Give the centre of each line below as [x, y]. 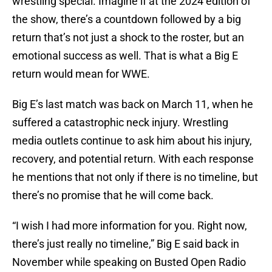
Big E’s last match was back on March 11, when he [133, 104]
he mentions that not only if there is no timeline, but [135, 177]
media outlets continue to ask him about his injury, [132, 141]
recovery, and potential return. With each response [133, 159]
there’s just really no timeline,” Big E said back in [126, 244]
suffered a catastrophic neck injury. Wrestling [120, 123]
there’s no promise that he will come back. [113, 195]
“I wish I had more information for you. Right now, [130, 226]
